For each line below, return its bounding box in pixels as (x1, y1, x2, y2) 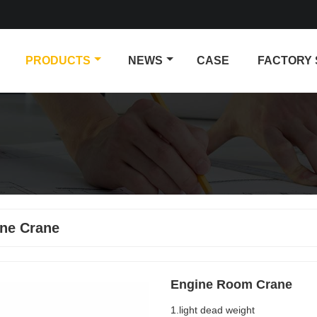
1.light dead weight (170, 304, 255, 316)
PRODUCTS (25, 54, 91, 67)
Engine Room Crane (170, 277, 292, 292)
